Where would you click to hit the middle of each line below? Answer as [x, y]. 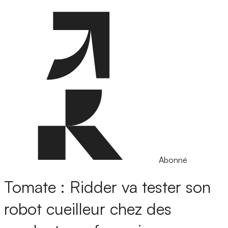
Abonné [173, 160]
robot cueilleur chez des [88, 209]
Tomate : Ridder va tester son [107, 187]
